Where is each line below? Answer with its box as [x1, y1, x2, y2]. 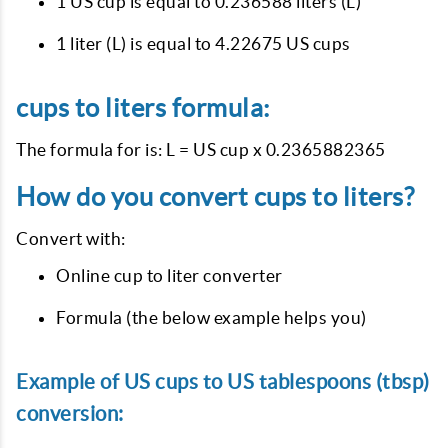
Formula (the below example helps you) [56, 308, 367, 327]
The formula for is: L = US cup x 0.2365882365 [16, 140, 386, 159]
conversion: [16, 402, 124, 425]
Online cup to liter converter [56, 266, 283, 285]
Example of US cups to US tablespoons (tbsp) [16, 370, 430, 393]
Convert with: [16, 229, 126, 248]
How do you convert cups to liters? [16, 183, 414, 211]
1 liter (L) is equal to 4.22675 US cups [56, 34, 351, 53]
